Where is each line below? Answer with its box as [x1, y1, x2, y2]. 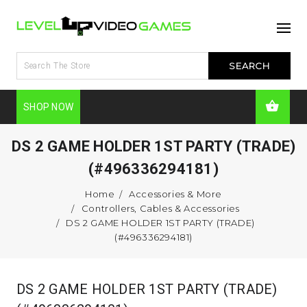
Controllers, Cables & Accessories [81, 202, 240, 214]
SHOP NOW [23, 101, 73, 112]
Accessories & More [129, 188, 223, 199]
